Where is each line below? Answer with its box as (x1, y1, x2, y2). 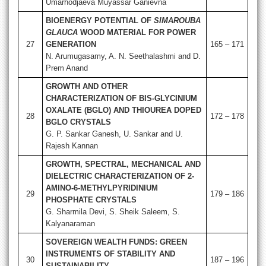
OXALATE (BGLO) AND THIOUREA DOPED (46, 106, 201, 115)
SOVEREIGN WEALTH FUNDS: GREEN (46, 237, 187, 247)
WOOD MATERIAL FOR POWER (78, 28, 196, 37)
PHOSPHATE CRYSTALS (46, 195, 137, 205)
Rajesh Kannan (46, 141, 98, 151)
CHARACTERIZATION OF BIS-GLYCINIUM (46, 94, 197, 103)
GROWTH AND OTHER (46, 82, 128, 91)
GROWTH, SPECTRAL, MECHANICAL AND (46, 160, 201, 169)
